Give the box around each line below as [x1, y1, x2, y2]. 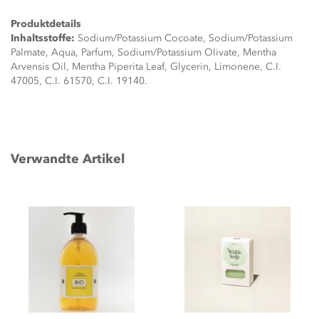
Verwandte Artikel [11, 151, 125, 167]
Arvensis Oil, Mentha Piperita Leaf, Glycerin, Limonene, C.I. [11, 61, 281, 73]
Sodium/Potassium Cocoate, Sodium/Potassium [75, 32, 293, 44]
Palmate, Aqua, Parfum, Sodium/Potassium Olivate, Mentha [11, 46, 276, 58]
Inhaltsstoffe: [11, 32, 75, 44]
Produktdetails [11, 18, 81, 30]
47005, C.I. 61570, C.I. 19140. [11, 75, 147, 87]
